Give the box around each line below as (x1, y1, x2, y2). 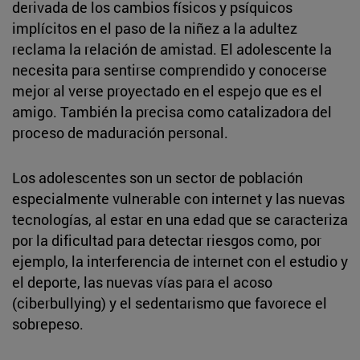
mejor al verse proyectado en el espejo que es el (12, 80, 322, 100)
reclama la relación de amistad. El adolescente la (12, 39, 332, 59)
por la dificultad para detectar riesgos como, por (12, 230, 321, 250)
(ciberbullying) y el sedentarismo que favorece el (12, 292, 327, 313)
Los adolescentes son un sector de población (12, 167, 303, 187)
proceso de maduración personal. (12, 122, 228, 142)
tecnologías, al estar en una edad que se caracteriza (12, 209, 348, 229)
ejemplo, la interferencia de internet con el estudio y (12, 251, 348, 271)
